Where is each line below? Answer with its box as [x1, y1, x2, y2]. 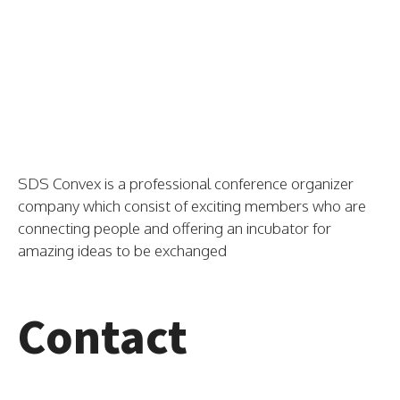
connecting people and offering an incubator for [18, 219, 331, 237]
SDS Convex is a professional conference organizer [18, 174, 354, 193]
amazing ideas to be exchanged [18, 241, 227, 260]
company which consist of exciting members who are [18, 196, 366, 215]
